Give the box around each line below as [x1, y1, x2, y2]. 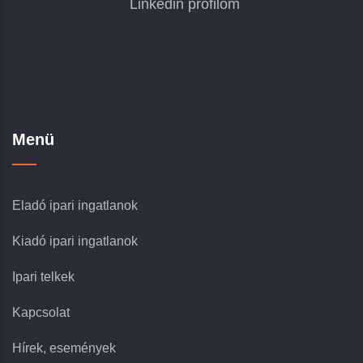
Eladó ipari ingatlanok [12, 199, 138, 213]
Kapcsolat [12, 305, 70, 320]
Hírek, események [12, 341, 116, 356]
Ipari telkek [12, 270, 75, 284]
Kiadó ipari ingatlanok [12, 234, 138, 249]
